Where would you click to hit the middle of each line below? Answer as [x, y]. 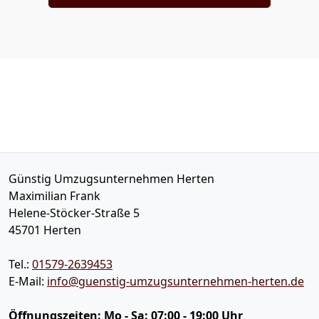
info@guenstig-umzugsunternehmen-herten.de [176, 281]
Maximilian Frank [54, 196]
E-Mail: [28, 281]
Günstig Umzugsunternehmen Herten [111, 179]
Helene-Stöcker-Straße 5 [74, 213]
